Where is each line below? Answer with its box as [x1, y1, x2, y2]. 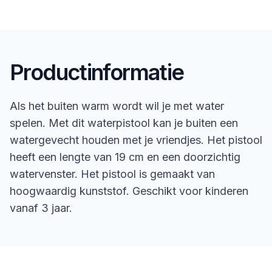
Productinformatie [10, 59, 184, 86]
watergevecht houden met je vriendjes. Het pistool [10, 134, 262, 146]
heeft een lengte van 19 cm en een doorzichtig [10, 151, 240, 163]
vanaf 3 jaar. [10, 202, 72, 214]
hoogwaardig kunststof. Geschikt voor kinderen [10, 185, 248, 197]
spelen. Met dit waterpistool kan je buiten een [10, 117, 238, 129]
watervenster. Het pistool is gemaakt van [10, 168, 215, 180]
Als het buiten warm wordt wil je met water [10, 100, 224, 112]
